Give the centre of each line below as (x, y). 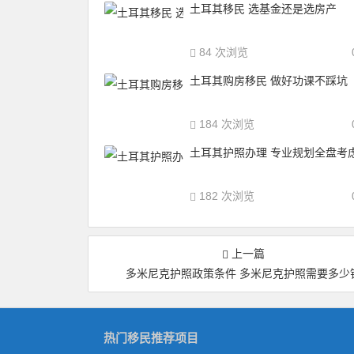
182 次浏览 (225, 196)
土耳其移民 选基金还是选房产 (263, 9)
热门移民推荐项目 (151, 338)
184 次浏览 (225, 124)
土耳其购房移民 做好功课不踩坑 (269, 81)
